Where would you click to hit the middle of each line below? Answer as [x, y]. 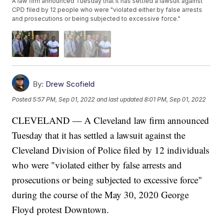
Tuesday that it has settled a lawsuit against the [99, 135]
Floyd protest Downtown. [61, 209]
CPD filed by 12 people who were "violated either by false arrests [107, 10]
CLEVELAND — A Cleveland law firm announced [111, 120]
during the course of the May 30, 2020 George [101, 194]
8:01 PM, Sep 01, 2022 [175, 100]
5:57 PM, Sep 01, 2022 [64, 100]
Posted [23, 100]
